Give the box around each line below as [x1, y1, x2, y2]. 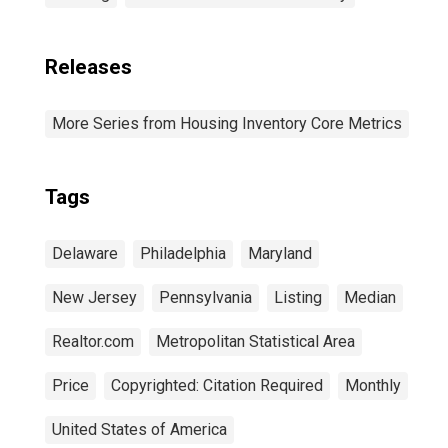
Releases [45, 55, 132, 79]
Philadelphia [140, 244, 226, 263]
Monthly [345, 376, 401, 395]
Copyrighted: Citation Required [111, 376, 323, 395]
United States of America [52, 420, 227, 439]
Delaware [52, 244, 118, 263]
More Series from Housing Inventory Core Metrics [52, 114, 402, 133]
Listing [274, 288, 322, 307]
